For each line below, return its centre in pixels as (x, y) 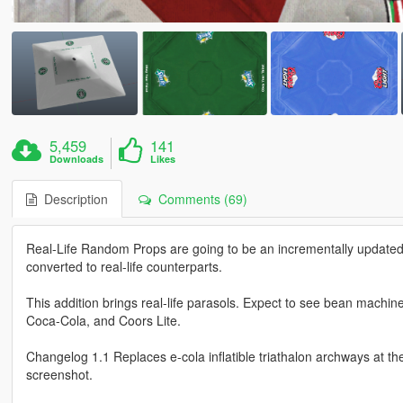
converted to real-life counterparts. (124, 267)
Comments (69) (199, 199)
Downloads (77, 159)
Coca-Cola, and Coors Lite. (103, 321)
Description (72, 199)
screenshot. (59, 375)
